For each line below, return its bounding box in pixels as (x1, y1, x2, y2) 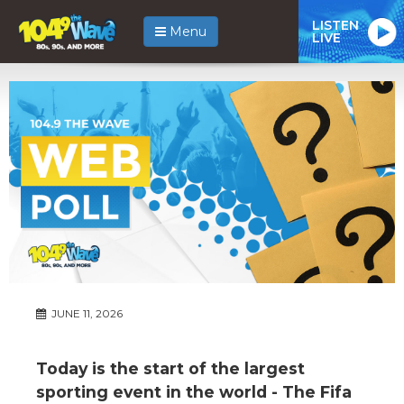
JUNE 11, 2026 (49, 306, 123, 320)
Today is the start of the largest (36, 358, 305, 378)
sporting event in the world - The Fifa (36, 381, 352, 401)
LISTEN (312, 16, 359, 33)
